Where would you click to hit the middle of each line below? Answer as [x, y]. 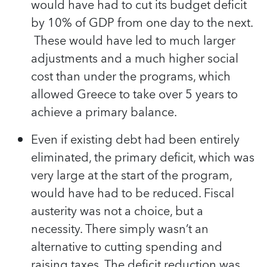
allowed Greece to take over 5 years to [134, 94]
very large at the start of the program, [131, 176]
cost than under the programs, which [131, 77]
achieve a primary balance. [104, 112]
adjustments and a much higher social [135, 59]
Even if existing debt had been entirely [135, 140]
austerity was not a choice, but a [117, 211]
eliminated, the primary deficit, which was [143, 158]
